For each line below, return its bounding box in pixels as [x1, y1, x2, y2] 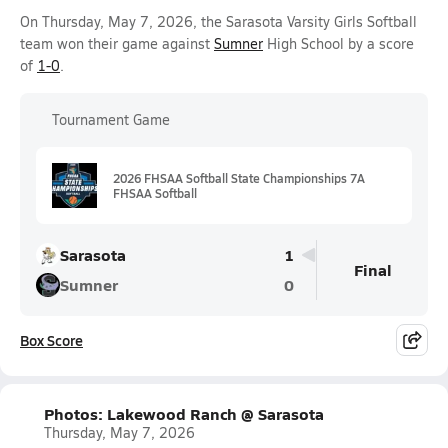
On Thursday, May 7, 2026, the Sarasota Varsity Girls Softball [20, 12, 417, 31]
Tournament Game [52, 110, 170, 129]
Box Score [20, 330, 83, 350]
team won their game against [20, 34, 214, 53]
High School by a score [263, 34, 414, 53]
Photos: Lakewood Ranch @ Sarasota [44, 402, 324, 425]
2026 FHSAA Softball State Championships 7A [113, 169, 365, 186]
